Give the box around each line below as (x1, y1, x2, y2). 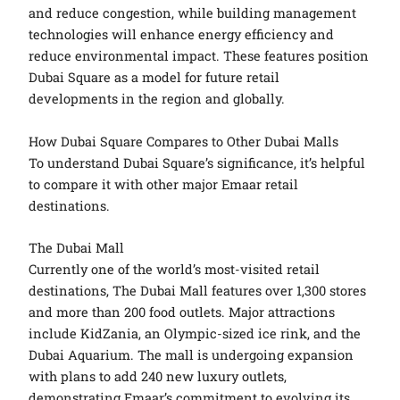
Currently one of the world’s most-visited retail (29, 260, 321, 278)
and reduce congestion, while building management (29, 4, 357, 22)
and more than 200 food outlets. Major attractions (29, 303, 336, 321)
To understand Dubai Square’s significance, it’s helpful (29, 154, 366, 171)
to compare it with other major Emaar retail (29, 175, 299, 193)
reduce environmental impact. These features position (29, 47, 370, 65)
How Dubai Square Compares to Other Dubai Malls (29, 132, 339, 150)
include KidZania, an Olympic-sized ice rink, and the (29, 324, 362, 342)
